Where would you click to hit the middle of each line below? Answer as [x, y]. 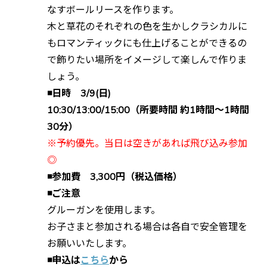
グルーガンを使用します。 [104, 210]
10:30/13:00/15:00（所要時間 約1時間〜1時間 [148, 110]
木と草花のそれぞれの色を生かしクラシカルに [147, 27]
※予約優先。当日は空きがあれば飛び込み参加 [147, 143]
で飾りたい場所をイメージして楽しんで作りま [147, 60]
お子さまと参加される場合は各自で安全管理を [147, 227]
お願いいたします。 [89, 243]
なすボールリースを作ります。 [113, 10]
